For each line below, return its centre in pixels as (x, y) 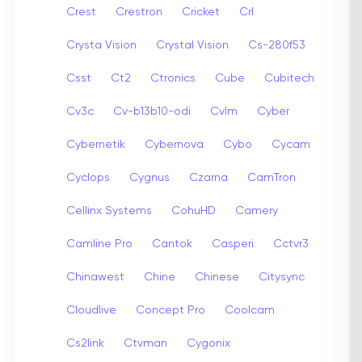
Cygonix (208, 343)
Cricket (201, 12)
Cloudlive (91, 310)
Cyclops (88, 177)
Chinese (217, 277)
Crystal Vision (192, 45)
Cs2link (85, 343)
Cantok (172, 244)
